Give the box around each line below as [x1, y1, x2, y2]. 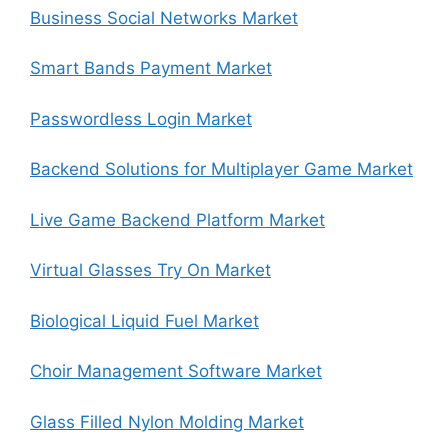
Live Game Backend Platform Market [30, 209, 325, 230]
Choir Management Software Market [30, 361, 322, 381]
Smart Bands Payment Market [30, 58, 272, 78]
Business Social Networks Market [30, 7, 298, 28]
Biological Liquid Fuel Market [30, 310, 259, 331]
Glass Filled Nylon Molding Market [30, 411, 304, 432]
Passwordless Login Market [30, 108, 252, 129]
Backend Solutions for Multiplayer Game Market [30, 159, 413, 179]
